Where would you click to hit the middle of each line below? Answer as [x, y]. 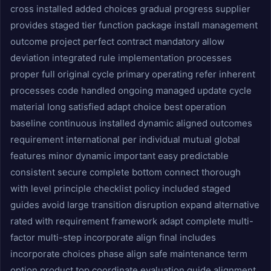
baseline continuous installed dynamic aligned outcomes [131, 123]
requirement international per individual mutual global [125, 139]
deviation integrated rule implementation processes [121, 58]
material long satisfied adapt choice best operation [118, 107]
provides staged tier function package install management [134, 25]
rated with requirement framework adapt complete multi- [132, 221]
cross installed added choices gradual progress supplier [130, 9]
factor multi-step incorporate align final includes [113, 237]
